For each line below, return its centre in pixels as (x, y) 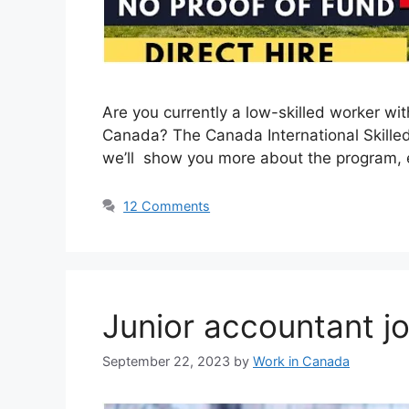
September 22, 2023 (166, 362)
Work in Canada (301, 362)
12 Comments (167, 206)
